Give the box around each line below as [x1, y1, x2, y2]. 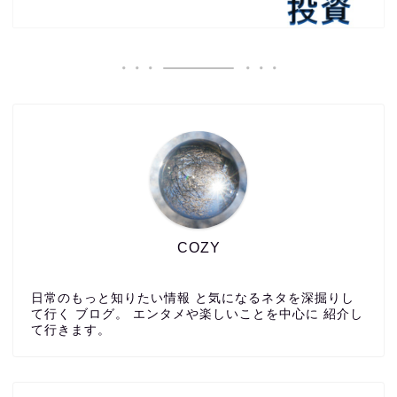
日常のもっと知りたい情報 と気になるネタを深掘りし [31, 292, 354, 306]
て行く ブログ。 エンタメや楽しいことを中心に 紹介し [31, 307, 363, 322]
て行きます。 [31, 323, 111, 338]
